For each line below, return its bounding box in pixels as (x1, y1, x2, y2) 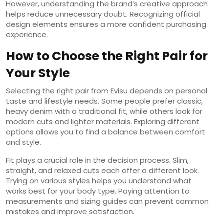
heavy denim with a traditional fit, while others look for (6, 106, 202, 116)
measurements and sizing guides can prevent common (6, 196, 209, 206)
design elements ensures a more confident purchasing (6, 19, 206, 29)
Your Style (6, 64, 70, 82)
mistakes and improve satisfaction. (6, 206, 134, 217)
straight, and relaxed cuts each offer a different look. (6, 165, 199, 175)
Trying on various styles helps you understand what (6, 175, 192, 186)
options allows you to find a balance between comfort (6, 126, 205, 137)
